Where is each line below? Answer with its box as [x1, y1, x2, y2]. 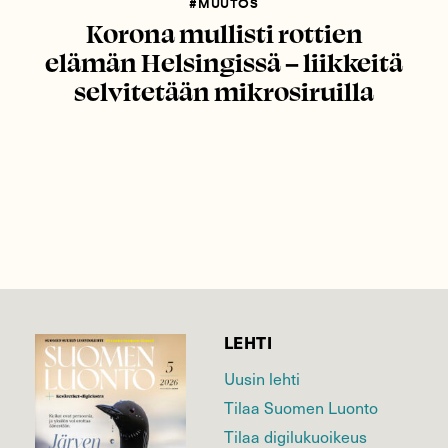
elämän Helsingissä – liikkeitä [45, 45, 403, 78]
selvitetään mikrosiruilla [74, 74, 374, 107]
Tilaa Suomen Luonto [224, 395, 378, 420]
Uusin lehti [224, 366, 300, 391]
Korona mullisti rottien [85, 16, 363, 49]
